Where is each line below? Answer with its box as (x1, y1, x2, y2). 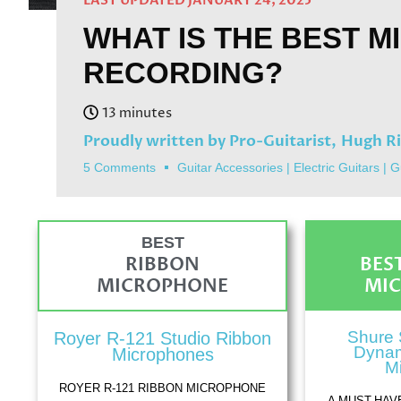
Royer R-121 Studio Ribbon (54, 328, 272, 349)
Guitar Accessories (177, 160, 283, 175)
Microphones (111, 345, 214, 365)
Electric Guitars (294, 160, 380, 175)
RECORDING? (83, 56, 283, 90)
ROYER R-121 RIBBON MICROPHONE (59, 381, 267, 396)
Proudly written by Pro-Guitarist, (83, 131, 337, 152)
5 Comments (83, 160, 156, 175)
